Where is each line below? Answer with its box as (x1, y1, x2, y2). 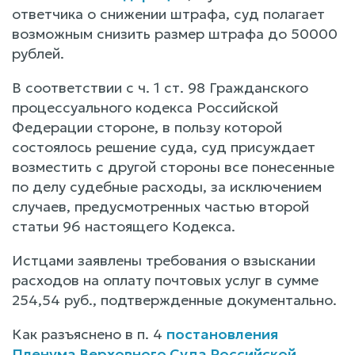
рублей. (12, 44, 64, 63)
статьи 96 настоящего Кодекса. (12, 216, 235, 235)
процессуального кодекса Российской (12, 97, 278, 116)
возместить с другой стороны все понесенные (12, 157, 334, 176)
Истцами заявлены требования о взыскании (12, 250, 315, 269)
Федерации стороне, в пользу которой (12, 117, 282, 136)
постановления (166, 324, 278, 343)
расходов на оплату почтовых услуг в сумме (12, 270, 319, 289)
